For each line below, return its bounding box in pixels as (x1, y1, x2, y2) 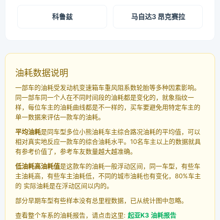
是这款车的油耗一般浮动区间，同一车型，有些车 (60, 162, 200, 170)
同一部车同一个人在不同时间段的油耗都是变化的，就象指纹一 (15, 93, 194, 102)
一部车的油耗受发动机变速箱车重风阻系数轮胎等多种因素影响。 (15, 83, 200, 92)
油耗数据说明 (15, 68, 68, 79)
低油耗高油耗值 (15, 162, 60, 170)
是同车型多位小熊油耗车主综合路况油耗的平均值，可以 (41, 128, 200, 136)
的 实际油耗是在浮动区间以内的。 (15, 182, 113, 190)
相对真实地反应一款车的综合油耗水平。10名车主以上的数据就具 (15, 137, 201, 146)
